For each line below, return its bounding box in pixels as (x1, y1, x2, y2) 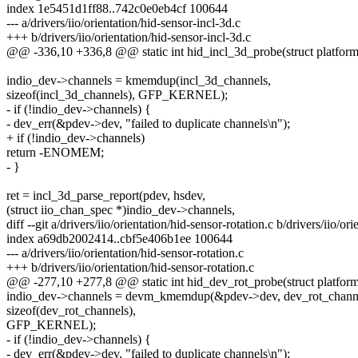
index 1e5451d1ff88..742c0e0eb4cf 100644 (6, 2, 228, 16)
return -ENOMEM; (6, 145, 104, 160)
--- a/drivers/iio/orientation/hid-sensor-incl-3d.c (6, 16, 241, 30)
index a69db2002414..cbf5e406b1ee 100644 (6, 232, 233, 246)
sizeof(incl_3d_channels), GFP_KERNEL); (6, 88, 228, 102)
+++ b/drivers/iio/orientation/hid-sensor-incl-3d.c (6, 30, 251, 45)
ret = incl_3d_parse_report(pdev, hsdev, (6, 189, 205, 203)
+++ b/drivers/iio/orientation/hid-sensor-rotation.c (6, 261, 254, 275)
